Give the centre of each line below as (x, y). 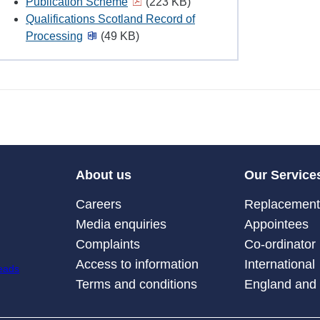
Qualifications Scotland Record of (110, 19)
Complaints (107, 245)
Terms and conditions (136, 285)
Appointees (277, 225)
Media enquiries (121, 225)
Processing (54, 36)
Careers (98, 205)
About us (103, 175)
